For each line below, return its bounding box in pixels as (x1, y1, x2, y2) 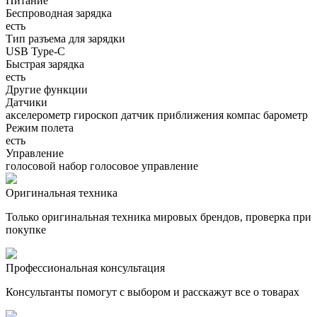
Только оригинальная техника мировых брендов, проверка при (6, 211, 311, 224)
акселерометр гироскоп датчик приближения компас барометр (6, 109, 308, 122)
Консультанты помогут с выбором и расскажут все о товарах (6, 286, 299, 299)
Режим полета (6, 122, 74, 134)
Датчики (6, 96, 47, 109)
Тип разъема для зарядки (6, 33, 125, 45)
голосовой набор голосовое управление (6, 160, 198, 173)
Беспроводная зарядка (6, 7, 112, 20)
